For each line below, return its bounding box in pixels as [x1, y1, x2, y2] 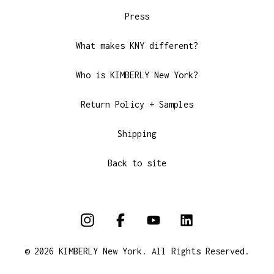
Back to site [108, 158, 166, 168]
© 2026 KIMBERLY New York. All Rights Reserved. [24, 246, 250, 256]
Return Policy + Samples [81, 99, 193, 109]
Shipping [117, 128, 157, 139]
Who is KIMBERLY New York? [76, 70, 198, 80]
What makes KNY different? [76, 40, 198, 51]
